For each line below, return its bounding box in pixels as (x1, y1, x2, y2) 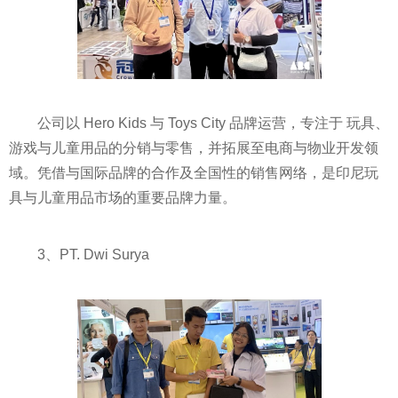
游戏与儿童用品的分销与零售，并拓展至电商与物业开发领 (9, 140, 378, 156)
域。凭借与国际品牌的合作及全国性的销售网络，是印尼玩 (9, 165, 378, 181)
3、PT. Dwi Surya (37, 247, 149, 263)
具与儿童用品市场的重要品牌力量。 (9, 190, 236, 206)
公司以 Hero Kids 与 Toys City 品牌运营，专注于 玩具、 (37, 115, 389, 131)
